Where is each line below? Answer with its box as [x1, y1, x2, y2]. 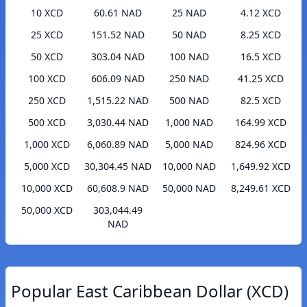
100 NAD [169, 50, 209, 64]
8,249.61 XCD [230, 182, 291, 195]
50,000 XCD [21, 204, 73, 217]
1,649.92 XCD [230, 160, 291, 173]
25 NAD [172, 6, 206, 20]
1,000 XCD [23, 138, 70, 151]
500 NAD [169, 94, 209, 108]
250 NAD [169, 72, 209, 86]
